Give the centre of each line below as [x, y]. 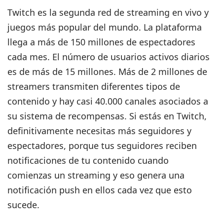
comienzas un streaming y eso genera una [96, 175]
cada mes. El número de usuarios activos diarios [109, 57]
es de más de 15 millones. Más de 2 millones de [108, 72]
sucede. [23, 205]
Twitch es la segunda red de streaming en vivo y [108, 13]
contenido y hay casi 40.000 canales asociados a [108, 101]
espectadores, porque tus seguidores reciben [102, 146]
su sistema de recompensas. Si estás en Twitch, [107, 116]
